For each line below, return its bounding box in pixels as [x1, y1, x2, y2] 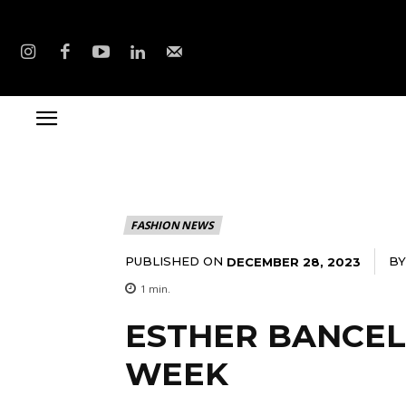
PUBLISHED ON [125, 254, 223, 269]
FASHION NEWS [130, 217, 214, 234]
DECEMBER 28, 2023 [227, 254, 361, 269]
